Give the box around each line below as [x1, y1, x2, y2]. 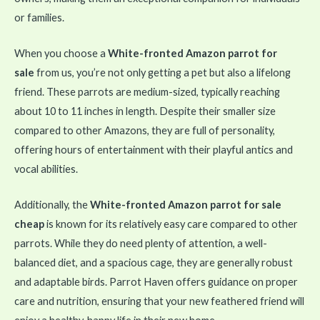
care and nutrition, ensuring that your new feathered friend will [14, 295, 304, 308]
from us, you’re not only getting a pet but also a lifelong [34, 66, 291, 79]
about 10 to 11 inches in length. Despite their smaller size [14, 105, 276, 118]
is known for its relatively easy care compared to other [44, 218, 298, 231]
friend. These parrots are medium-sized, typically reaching [14, 86, 280, 99]
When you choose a [14, 47, 108, 60]
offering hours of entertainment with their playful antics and [14, 144, 293, 156]
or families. [14, 11, 64, 24]
